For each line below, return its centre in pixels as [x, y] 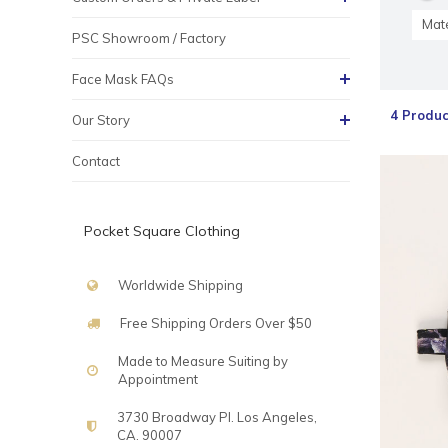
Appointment [158, 379]
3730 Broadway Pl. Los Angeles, [217, 417]
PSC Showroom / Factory [149, 38]
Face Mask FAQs [123, 79]
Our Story [101, 120]
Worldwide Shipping [180, 285]
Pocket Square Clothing [162, 231]
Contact [96, 161]
